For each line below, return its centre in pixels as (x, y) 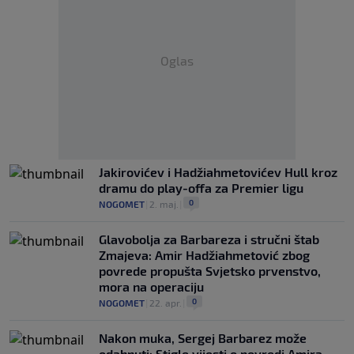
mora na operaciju (151, 286)
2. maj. (164, 204)
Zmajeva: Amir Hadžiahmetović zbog (204, 255)
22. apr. (166, 303)
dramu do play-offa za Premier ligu (201, 188)
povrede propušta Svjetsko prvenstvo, (210, 271)
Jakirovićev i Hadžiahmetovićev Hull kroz (218, 172)
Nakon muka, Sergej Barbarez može (203, 338)
